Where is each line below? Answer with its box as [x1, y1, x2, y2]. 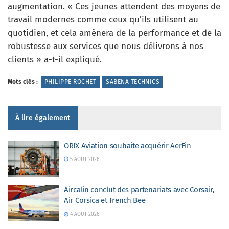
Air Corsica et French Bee [64, 196, 146, 205]
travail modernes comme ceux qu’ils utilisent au [8, 14, 198, 25]
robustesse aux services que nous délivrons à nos [8, 40, 203, 52]
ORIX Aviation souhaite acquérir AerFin [64, 141, 191, 150]
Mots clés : [8, 78, 38, 85]
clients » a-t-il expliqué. [8, 54, 102, 65]
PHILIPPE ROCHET [44, 78, 97, 85]
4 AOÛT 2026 [68, 211, 99, 218]
